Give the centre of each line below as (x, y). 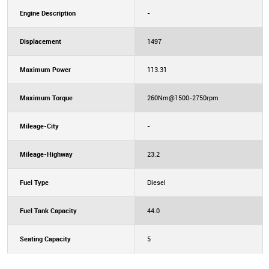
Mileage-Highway (46, 154)
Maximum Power (45, 69)
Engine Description (47, 13)
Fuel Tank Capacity (48, 210)
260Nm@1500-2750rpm (183, 97)
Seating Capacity (45, 238)
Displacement (40, 41)
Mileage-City (39, 125)
